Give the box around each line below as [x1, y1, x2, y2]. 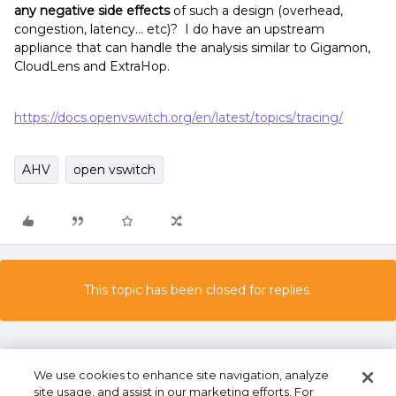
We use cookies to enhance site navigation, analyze [34, 368, 330, 382]
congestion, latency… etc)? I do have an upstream [14, 21, 324, 37]
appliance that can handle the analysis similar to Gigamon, [14, 40, 370, 56]
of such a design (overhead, [170, 3, 343, 19]
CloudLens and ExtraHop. [14, 58, 177, 74]
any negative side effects [14, 3, 170, 19]
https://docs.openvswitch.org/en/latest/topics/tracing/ [14, 110, 343, 126]
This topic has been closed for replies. [84, 282, 312, 298]
